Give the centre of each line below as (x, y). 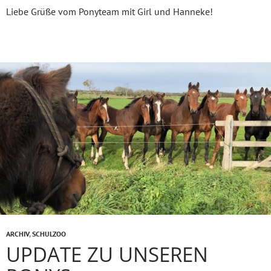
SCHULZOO (49, 234)
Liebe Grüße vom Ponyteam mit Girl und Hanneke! (109, 12)
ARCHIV (18, 234)
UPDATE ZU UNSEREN (107, 255)
